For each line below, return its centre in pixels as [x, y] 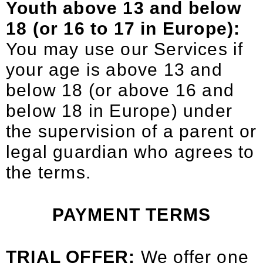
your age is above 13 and [114, 70]
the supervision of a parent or [131, 131]
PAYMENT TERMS [131, 215]
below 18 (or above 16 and [120, 90]
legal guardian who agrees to [130, 152]
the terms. [48, 172]
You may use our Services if [125, 49]
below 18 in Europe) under [119, 111]
